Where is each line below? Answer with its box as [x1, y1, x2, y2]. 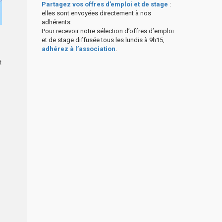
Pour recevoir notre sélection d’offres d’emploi [41, 27, 174, 35]
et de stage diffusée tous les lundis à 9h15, [41, 36, 165, 44]
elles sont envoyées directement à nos [41, 9, 151, 17]
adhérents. [41, 18, 72, 26]
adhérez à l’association [41, 45, 115, 53]
